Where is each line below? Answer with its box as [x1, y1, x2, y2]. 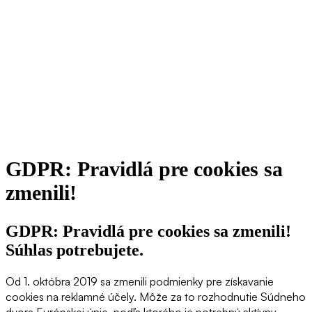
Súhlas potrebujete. [6, 240, 143, 259]
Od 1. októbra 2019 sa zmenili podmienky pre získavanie [6, 274, 274, 288]
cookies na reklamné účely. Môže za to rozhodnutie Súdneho [6, 289, 306, 304]
